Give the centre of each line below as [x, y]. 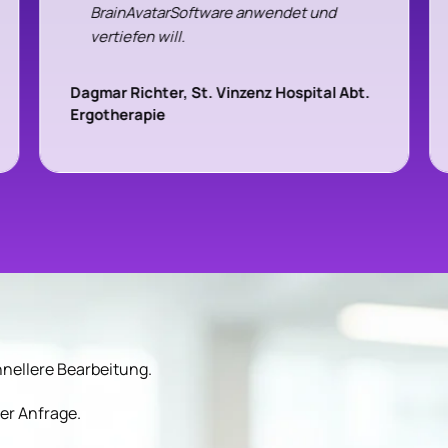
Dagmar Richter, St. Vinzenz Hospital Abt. [220, 93]
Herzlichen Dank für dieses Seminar [192, 62]
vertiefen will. [138, 37]
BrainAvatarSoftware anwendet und [213, 13]
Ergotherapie [118, 115]
